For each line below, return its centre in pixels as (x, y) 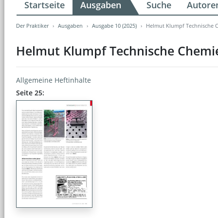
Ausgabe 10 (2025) (114, 25)
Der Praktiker (32, 25)
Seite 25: (30, 92)
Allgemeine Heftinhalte (54, 80)
